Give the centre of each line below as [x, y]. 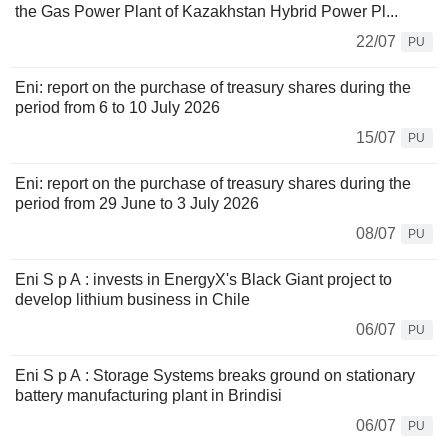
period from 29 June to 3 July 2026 [137, 204]
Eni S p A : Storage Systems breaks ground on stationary [215, 376]
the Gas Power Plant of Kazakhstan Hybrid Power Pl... [206, 12]
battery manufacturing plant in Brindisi [148, 396]
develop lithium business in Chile [132, 300]
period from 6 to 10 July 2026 [117, 108]
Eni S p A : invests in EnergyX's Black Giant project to [203, 280]
